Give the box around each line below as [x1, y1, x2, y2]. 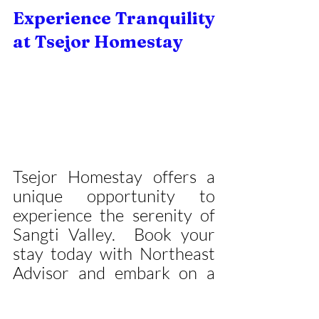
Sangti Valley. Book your [13, 223, 215, 245]
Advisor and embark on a [13, 261, 215, 283]
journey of [13, 281, 215, 303]
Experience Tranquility [13, 7, 215, 28]
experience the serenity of [13, 204, 215, 226]
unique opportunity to [13, 184, 215, 206]
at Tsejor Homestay [13, 31, 183, 52]
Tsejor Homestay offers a [13, 165, 215, 187]
